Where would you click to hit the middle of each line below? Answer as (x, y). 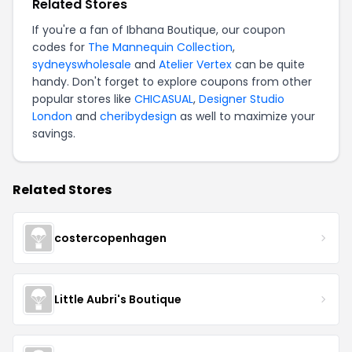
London (52, 116)
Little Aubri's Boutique (118, 299)
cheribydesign (138, 116)
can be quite (268, 64)
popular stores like (83, 99)
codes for (60, 47)
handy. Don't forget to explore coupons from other (172, 82)
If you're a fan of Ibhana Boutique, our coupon (159, 30)
